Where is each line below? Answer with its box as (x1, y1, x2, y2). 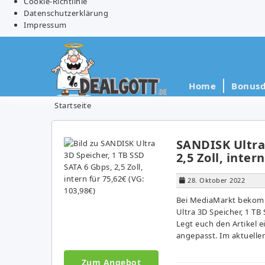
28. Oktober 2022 (188, 175, 245, 185)
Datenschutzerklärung (24, 7, 108, 18)
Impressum (24, 19, 67, 30)
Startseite (54, 99, 91, 111)
